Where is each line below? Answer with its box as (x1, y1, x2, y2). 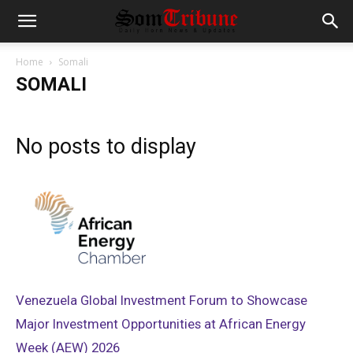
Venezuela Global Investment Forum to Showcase (16, 292, 307, 308)
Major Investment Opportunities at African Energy (16, 315, 306, 332)
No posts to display (16, 134, 196, 159)
